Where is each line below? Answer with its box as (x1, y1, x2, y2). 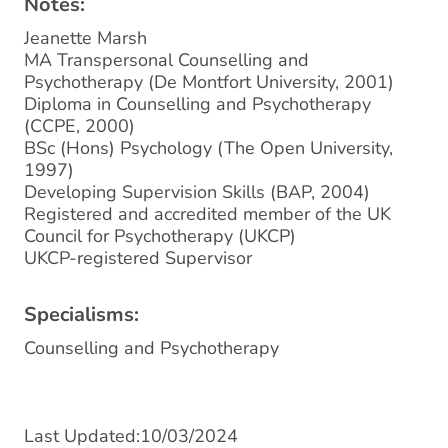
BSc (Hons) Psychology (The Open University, (24, 136, 393, 161)
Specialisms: (24, 301, 139, 329)
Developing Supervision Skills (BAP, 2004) (24, 180, 370, 205)
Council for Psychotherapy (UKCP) (24, 224, 296, 249)
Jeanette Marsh (24, 26, 147, 51)
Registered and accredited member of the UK (24, 202, 391, 227)
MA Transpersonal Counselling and (24, 48, 309, 73)
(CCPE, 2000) (24, 114, 135, 139)
